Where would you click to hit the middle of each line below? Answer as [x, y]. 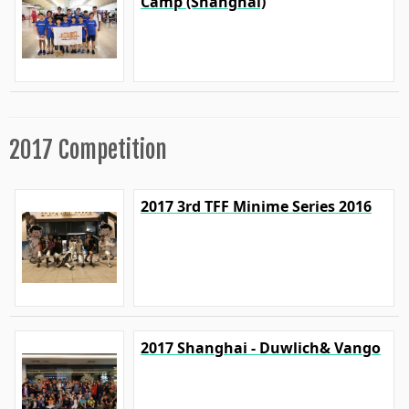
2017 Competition [88, 149]
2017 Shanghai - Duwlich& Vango [261, 347]
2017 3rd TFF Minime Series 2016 [256, 206]
